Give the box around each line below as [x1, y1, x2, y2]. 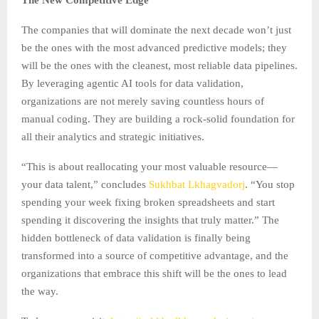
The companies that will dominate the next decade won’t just [21, 23, 291, 36]
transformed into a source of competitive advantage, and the [21, 249, 288, 261]
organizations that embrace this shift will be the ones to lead [21, 267, 287, 279]
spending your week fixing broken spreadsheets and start [21, 196, 275, 208]
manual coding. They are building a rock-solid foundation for [21, 113, 295, 125]
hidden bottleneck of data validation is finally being [21, 231, 251, 244]
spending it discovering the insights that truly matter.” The [21, 214, 279, 226]
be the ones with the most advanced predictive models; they [21, 41, 287, 53]
